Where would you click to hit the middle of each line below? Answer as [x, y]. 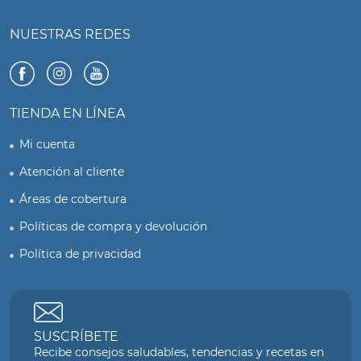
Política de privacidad [80, 253]
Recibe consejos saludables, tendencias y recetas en [179, 352]
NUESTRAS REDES [70, 34]
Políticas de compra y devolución [113, 226]
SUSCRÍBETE [76, 336]
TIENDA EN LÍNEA [67, 113]
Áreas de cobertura [73, 199]
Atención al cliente [72, 171]
